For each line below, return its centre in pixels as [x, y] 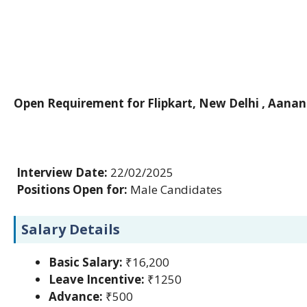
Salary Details [71, 229]
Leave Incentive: [97, 279]
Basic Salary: [86, 262]
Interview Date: [61, 173]
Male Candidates [175, 190]
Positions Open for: [71, 190]
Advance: [76, 296]
